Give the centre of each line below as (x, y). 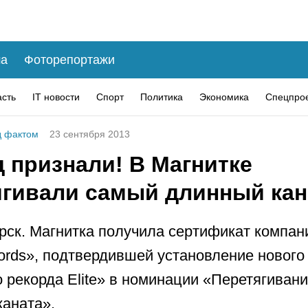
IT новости (56, 97)
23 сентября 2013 (90, 134)
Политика (162, 97)
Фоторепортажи (69, 59)
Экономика (224, 97)
